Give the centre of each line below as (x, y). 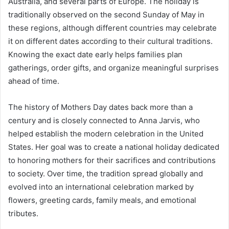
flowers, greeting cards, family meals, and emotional (102, 200)
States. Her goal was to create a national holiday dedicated (114, 147)
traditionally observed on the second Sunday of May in (106, 14)
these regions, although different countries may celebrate (112, 28)
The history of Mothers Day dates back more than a (100, 107)
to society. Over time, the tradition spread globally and (106, 173)
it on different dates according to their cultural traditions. (110, 41)
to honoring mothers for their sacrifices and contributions (112, 160)
